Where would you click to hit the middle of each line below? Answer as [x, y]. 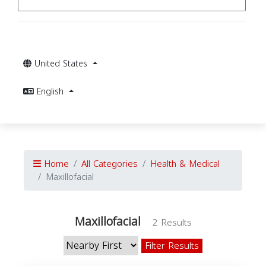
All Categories [110, 164]
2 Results [172, 223]
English [52, 92]
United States [62, 64]
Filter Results [172, 246]
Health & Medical [185, 164]
